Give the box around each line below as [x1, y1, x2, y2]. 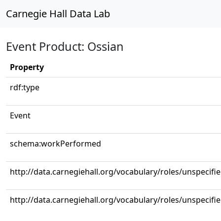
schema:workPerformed [10, 138, 101, 149]
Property [10, 62, 44, 73]
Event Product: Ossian [6, 38, 124, 54]
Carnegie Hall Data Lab [6, 7, 110, 20]
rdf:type [10, 82, 39, 93]
